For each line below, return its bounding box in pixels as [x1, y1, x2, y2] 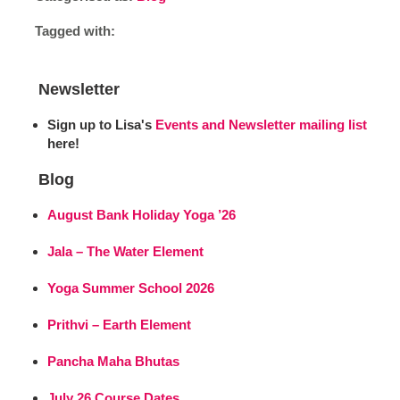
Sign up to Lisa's [47, 116, 153, 132]
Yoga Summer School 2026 [47, 279, 215, 296]
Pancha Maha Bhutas [47, 353, 180, 369]
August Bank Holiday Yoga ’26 [47, 206, 237, 222]
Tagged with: [34, 23, 115, 38]
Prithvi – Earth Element [47, 316, 192, 332]
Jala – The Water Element [47, 243, 204, 259]
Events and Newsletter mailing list [155, 116, 368, 132]
